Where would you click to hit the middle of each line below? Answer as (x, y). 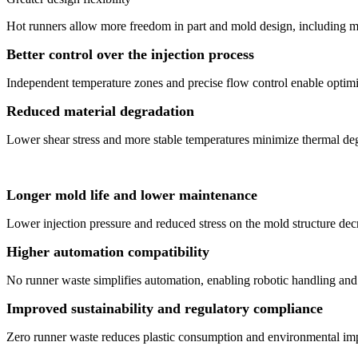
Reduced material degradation (100, 111)
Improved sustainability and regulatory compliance (165, 309)
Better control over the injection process (130, 55)
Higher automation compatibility (108, 252)
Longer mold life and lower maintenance (132, 195)
